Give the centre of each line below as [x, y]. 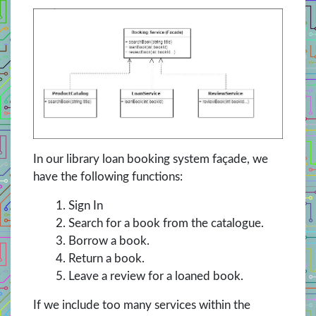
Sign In [86, 206]
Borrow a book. [112, 241]
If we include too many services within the [142, 305]
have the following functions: [108, 177]
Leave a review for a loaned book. [156, 276]
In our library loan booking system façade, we [151, 159]
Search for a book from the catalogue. [166, 224]
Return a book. [107, 259]
